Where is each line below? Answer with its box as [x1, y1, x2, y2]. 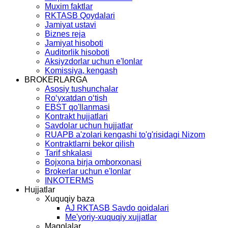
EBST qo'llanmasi [45, 102, 110, 111]
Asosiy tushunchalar [45, 84, 118, 93]
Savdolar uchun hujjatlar [45, 121, 133, 130]
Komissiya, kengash [45, 66, 118, 75]
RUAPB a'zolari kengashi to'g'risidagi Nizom [45, 130, 205, 139]
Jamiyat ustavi [45, 20, 96, 29]
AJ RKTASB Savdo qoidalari [65, 203, 169, 212]
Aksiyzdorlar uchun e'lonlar [45, 56, 142, 66]
